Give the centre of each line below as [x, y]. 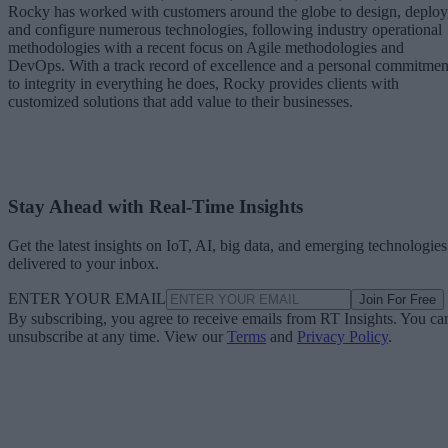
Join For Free [397, 299]
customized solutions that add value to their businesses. [180, 102]
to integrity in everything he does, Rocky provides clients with [203, 84]
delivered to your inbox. [83, 263]
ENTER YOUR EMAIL [87, 298]
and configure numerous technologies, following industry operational [225, 30]
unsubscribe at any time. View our [117, 336]
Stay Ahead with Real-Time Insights [155, 206]
